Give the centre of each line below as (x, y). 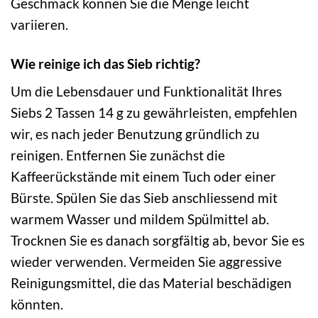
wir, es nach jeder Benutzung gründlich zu (135, 134)
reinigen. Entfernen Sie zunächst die (118, 155)
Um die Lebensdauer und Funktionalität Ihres (146, 92)
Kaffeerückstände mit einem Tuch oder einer (143, 177)
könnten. (37, 305)
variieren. (39, 24)
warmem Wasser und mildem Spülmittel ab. (140, 219)
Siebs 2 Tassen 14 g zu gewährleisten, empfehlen (154, 113)
